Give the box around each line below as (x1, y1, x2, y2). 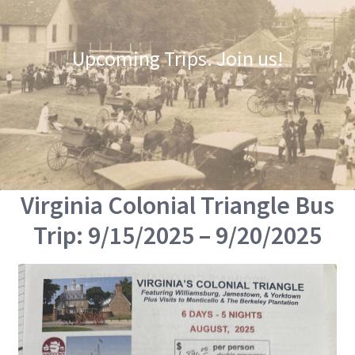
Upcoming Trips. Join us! (72, 44, 283, 71)
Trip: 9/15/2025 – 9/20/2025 (33, 219, 322, 251)
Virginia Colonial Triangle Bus (21, 189, 334, 221)
